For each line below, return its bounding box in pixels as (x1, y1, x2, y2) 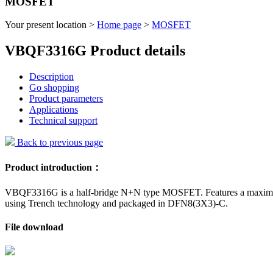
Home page (97, 19, 141, 30)
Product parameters (29, 93, 103, 104)
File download (5, 222, 63, 233)
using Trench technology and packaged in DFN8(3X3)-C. (5, 197, 228, 208)
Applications (29, 104, 78, 115)
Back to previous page (15, 137, 103, 148)
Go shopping (29, 82, 79, 93)
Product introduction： (5, 161, 102, 172)
